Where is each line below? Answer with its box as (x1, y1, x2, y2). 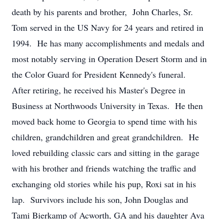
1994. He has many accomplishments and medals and (12, 37, 204, 49)
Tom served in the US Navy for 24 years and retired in (12, 22, 203, 33)
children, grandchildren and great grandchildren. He (12, 131, 199, 143)
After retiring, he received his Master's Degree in (12, 84, 185, 96)
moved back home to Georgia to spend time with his (12, 115, 197, 127)
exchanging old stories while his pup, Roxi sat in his (12, 178, 196, 190)
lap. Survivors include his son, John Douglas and (12, 194, 188, 205)
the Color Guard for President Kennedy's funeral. (12, 68, 189, 80)
